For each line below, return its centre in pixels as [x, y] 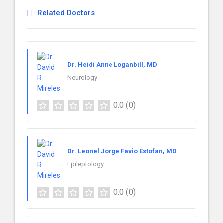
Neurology [82, 77]
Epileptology [85, 164]
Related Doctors [66, 13]
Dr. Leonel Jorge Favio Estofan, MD [122, 151]
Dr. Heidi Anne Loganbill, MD [112, 64]
